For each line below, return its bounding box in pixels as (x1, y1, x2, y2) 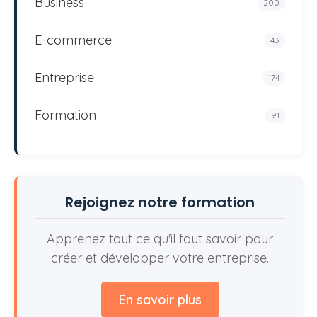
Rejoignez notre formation (65, 192, 255, 213)
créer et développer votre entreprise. (51, 250, 269, 267)
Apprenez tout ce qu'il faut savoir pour (47, 231, 273, 248)
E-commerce (35, 32, 112, 49)
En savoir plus (118, 292, 202, 309)
